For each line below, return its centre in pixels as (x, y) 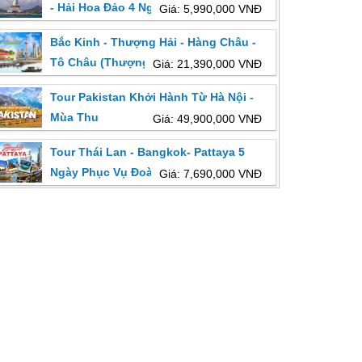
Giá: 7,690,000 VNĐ (210, 173)
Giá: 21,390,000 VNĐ (207, 63)
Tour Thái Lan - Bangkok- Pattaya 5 (147, 152)
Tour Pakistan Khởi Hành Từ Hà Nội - (152, 97)
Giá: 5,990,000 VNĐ (210, 8)
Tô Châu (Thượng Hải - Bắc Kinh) (142, 62)
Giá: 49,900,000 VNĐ (207, 118)
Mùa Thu (74, 117)
